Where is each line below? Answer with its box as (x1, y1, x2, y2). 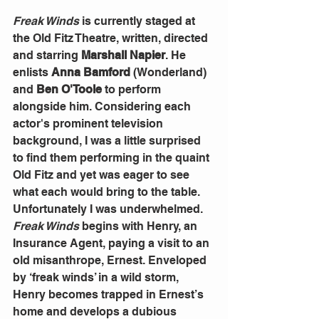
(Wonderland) (130, 65, 209, 79)
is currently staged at (79, 14, 198, 28)
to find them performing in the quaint (13, 150, 212, 164)
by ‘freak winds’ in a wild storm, (13, 270, 182, 284)
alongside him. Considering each (13, 99, 194, 113)
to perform (102, 82, 164, 96)
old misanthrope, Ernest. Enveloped (13, 253, 209, 267)
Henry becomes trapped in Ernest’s (13, 287, 206, 301)
